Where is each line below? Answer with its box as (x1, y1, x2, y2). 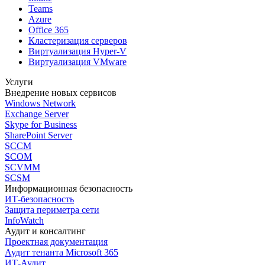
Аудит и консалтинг (5, 225, 86, 236)
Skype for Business (5, 119, 77, 130)
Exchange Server (5, 108, 69, 119)
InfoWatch (5, 215, 44, 225)
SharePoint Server (5, 130, 72, 140)
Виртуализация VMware (28, 56, 127, 67)
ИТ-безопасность (5, 193, 74, 204)
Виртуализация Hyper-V (28, 46, 127, 56)
